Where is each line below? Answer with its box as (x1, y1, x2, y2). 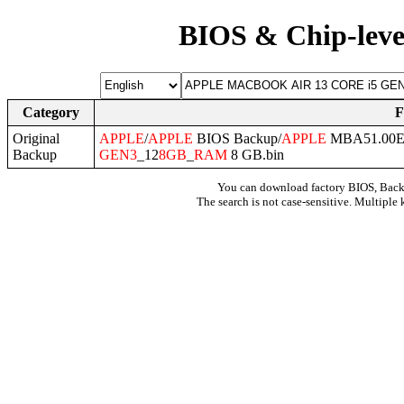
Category (23, 104, 79, 120)
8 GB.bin (227, 146, 284, 162)
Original (13, 130, 60, 146)
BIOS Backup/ (193, 130, 281, 146)
